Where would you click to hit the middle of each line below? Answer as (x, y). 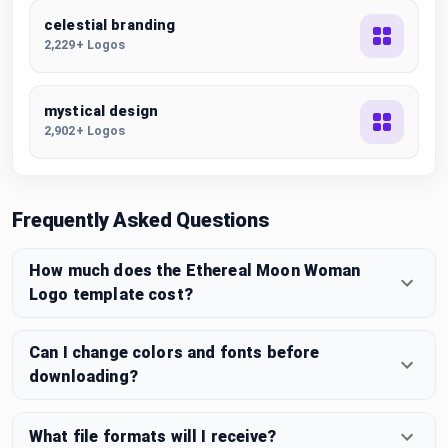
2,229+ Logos (85, 44)
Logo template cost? (111, 294)
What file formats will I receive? (152, 436)
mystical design (101, 111)
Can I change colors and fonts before (174, 352)
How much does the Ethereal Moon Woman (195, 270)
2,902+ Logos (85, 130)
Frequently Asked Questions (140, 219)
